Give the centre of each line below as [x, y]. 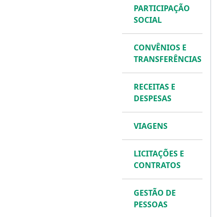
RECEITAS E [155, 87]
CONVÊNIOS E [160, 47]
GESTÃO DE [155, 193]
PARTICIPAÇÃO [162, 8]
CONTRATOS [157, 165]
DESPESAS [153, 98]
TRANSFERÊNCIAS [168, 59]
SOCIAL [148, 20]
